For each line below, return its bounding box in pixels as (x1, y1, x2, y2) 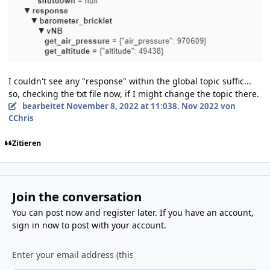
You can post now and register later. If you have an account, (11, 207, 254, 219)
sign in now (11, 219, 59, 231)
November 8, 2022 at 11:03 (66, 100, 172, 111)
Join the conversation (11, 188, 142, 206)
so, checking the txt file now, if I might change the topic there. (8, 87, 259, 99)
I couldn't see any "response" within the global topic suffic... (8, 75, 251, 87)
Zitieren (11, 138, 41, 149)
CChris (8, 112, 34, 124)
